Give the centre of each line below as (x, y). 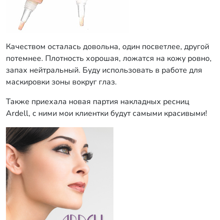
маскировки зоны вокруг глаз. (61, 82)
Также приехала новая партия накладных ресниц (98, 102)
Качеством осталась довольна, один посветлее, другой (108, 47)
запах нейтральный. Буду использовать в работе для (104, 70)
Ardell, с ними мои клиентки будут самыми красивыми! (107, 113)
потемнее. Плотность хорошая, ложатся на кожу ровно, (109, 58)
